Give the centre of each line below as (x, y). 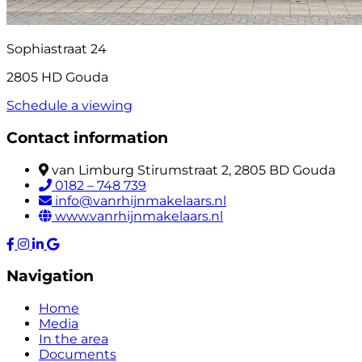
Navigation (50, 276)
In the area (74, 339)
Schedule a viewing (69, 106)
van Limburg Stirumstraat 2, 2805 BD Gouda (194, 170)
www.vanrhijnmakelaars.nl (139, 216)
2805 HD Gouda (57, 78)
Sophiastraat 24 (57, 49)
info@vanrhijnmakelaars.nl (141, 200)
